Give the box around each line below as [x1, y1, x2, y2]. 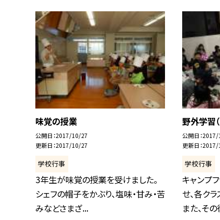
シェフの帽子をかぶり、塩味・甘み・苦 [35, 187, 165, 200]
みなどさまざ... [35, 201, 88, 214]
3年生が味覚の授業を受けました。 [35, 173, 158, 186]
